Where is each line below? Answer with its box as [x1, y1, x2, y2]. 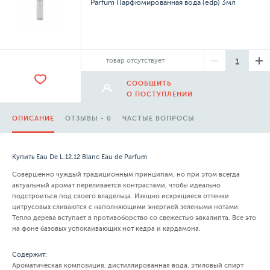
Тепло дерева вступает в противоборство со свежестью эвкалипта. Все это [12, 214, 256, 222]
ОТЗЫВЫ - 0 [65, 115, 111, 122]
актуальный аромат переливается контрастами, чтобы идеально [12, 181, 221, 189]
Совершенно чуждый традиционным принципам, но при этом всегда [12, 171, 240, 178]
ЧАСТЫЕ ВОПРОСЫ [122, 115, 195, 122]
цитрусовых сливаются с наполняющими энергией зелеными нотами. [12, 203, 240, 211]
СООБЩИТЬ [127, 80, 172, 87]
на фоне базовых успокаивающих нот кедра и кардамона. [12, 225, 201, 233]
